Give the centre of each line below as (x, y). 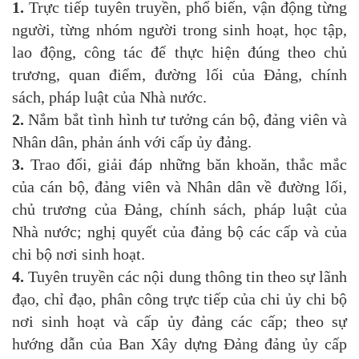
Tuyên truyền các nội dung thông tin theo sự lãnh (186, 277)
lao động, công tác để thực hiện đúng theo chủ (179, 52)
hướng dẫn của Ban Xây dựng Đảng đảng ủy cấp (179, 344)
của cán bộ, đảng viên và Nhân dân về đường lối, (179, 187)
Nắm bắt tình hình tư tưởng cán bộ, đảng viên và (186, 120)
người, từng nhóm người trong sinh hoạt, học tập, (179, 30)
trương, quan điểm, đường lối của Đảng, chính (179, 75)
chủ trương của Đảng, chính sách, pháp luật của (179, 210)
